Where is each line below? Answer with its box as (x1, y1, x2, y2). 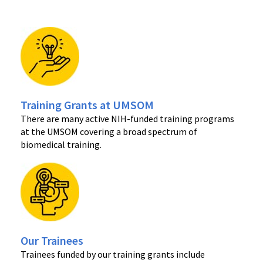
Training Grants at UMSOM (21, 97, 154, 112)
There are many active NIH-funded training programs (21, 112, 234, 124)
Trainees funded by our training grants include (21, 248, 205, 260)
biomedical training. (21, 138, 102, 150)
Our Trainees (21, 232, 83, 248)
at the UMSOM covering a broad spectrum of (21, 125, 197, 137)
